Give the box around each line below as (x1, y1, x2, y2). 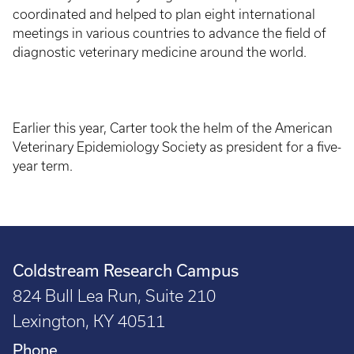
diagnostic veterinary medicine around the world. (13, 45, 307, 59)
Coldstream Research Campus (13, 261, 239, 280)
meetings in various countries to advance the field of (13, 26, 326, 40)
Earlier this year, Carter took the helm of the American (13, 121, 333, 135)
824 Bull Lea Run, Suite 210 (13, 287, 216, 305)
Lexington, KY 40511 (13, 312, 165, 330)
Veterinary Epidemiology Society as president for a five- (13, 140, 341, 154)
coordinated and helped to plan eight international (13, 7, 315, 21)
